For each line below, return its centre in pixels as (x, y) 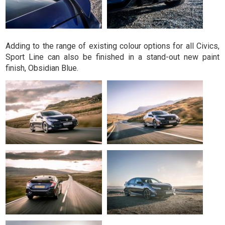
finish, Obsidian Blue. (42, 68)
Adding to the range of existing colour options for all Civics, (113, 46)
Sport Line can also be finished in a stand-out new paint (113, 57)
